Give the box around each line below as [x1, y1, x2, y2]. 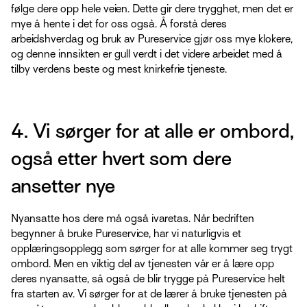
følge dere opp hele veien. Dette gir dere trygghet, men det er [11, 3, 293, 16]
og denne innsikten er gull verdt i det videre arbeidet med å [11, 48, 282, 61]
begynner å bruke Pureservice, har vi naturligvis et [11, 228, 241, 241]
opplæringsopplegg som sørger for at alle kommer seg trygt [11, 243, 293, 256]
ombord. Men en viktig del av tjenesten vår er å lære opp [11, 258, 274, 271]
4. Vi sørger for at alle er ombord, [11, 120, 294, 143]
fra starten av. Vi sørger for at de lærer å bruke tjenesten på [11, 288, 287, 301]
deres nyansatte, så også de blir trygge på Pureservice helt [11, 273, 285, 286]
